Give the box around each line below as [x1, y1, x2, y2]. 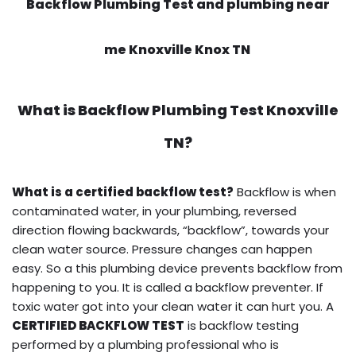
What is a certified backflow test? [12, 183, 234, 200]
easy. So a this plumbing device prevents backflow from [12, 259, 342, 277]
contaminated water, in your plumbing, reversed [12, 202, 296, 219]
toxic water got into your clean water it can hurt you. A [12, 297, 334, 315]
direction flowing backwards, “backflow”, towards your [12, 221, 329, 238]
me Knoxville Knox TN [103, 40, 253, 59]
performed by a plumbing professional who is [12, 335, 279, 353]
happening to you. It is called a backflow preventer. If [12, 278, 323, 296]
